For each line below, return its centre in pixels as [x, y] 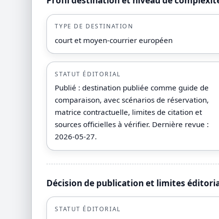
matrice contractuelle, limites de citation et [129, 112]
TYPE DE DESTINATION [94, 26]
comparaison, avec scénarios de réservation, [132, 100]
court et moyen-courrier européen [114, 40]
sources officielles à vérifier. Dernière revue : [132, 124]
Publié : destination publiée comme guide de [132, 88]
